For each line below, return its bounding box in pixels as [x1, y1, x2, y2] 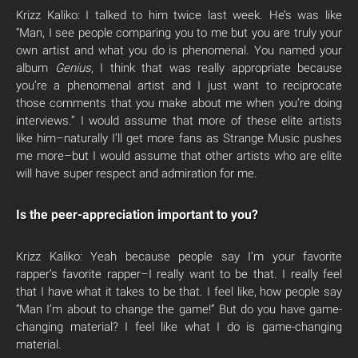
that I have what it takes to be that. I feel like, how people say [16, 284, 342, 299]
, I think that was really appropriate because [90, 61, 342, 75]
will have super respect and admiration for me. [16, 166, 257, 181]
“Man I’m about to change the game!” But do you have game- [16, 302, 342, 316]
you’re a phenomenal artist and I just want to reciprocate [16, 78, 342, 93]
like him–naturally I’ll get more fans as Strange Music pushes [16, 131, 342, 145]
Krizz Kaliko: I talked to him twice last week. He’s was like [16, 8, 342, 22]
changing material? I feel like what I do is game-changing [16, 320, 342, 334]
